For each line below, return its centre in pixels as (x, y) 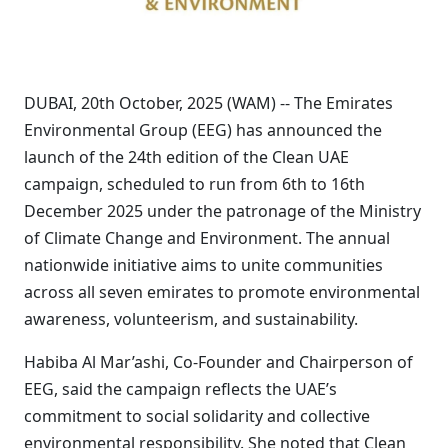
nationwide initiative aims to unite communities (203, 265)
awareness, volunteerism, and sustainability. (191, 319)
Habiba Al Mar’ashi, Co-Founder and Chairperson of (218, 362)
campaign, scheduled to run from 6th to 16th (194, 184)
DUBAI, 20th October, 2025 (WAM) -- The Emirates (208, 103)
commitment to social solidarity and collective (197, 416)
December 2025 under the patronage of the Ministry (222, 211)
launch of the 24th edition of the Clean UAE (186, 157)
